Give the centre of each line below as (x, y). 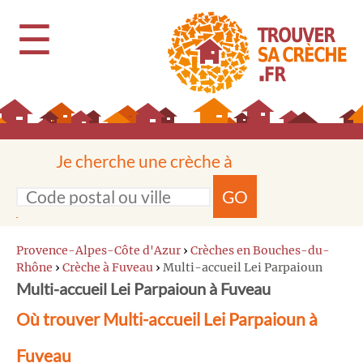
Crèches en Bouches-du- (260, 250)
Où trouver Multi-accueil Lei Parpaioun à (167, 319)
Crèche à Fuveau (108, 267)
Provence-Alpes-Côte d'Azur (98, 250)
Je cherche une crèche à (144, 161)
